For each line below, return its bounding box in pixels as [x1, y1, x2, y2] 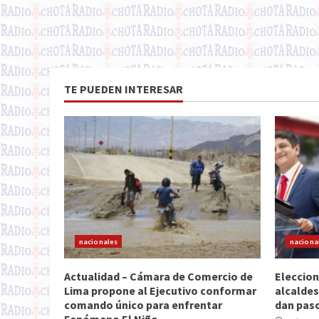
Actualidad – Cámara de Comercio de [64, 269, 253, 283]
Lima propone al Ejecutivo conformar [64, 283, 256, 298]
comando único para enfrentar [64, 298, 222, 312]
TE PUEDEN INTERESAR [64, 82, 183, 96]
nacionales [79, 237, 117, 246]
